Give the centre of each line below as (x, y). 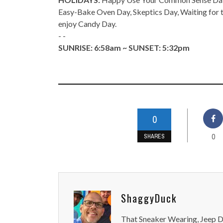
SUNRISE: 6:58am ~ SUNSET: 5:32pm (124, 48)
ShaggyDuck (149, 198)
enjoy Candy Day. (87, 24)
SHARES (154, 137)
